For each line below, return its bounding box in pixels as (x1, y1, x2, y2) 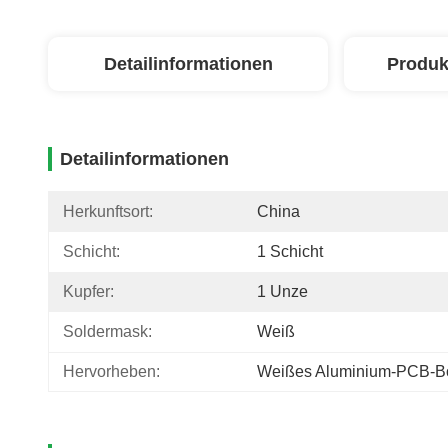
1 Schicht (257, 243, 323, 260)
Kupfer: (63, 283, 114, 300)
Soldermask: (63, 323, 152, 340)
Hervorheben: (63, 363, 160, 380)
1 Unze (257, 283, 308, 300)
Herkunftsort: (63, 203, 153, 220)
